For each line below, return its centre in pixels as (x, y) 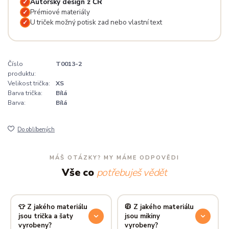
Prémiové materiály (60, 12)
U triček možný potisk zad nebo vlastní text (96, 22)
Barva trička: (25, 93)
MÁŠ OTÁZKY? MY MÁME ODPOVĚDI (114, 158)
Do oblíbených (36, 130)
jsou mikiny (143, 216)
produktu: (22, 74)
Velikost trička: (29, 84)
